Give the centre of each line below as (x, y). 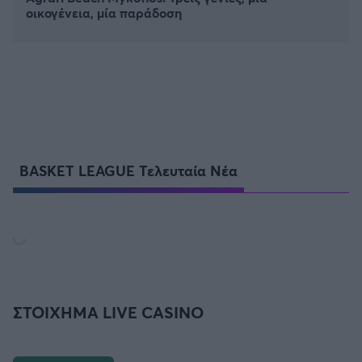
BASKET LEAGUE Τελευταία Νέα (128, 171)
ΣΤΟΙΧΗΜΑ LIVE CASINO (108, 313)
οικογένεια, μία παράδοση (104, 13)
